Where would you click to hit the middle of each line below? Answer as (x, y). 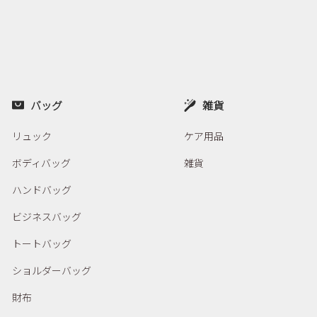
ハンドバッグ (42, 190)
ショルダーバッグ (52, 271)
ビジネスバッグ (47, 217)
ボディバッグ (41, 163)
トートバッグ (42, 244)
